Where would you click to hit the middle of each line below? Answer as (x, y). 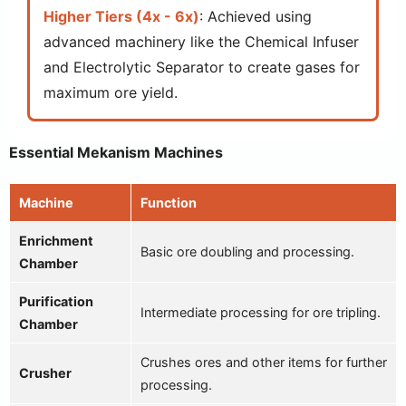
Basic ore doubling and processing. (247, 251)
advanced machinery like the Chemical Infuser (201, 42)
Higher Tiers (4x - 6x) (121, 16)
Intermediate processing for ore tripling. (261, 312)
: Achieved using (256, 16)
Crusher (45, 373)
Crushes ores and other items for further (264, 362)
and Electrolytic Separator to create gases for (202, 67)
